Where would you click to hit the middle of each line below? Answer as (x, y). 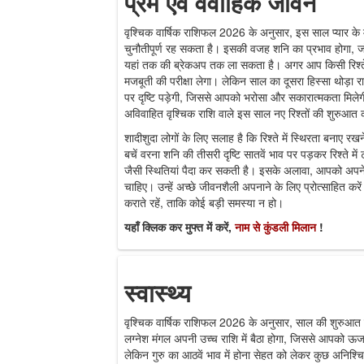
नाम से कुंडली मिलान (277, 226)
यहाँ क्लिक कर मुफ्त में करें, (180, 226)
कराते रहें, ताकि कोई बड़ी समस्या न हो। (204, 202)
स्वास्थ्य (158, 292)
